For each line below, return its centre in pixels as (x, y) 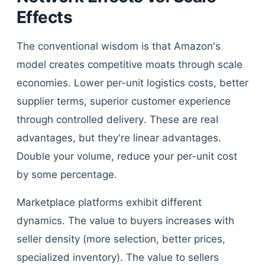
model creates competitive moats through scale (130, 64)
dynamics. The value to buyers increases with (125, 221)
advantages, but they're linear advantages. (119, 138)
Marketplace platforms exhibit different (109, 202)
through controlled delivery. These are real (117, 119)
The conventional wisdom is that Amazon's (119, 46)
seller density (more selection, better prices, (121, 239)
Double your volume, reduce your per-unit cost (127, 156)
